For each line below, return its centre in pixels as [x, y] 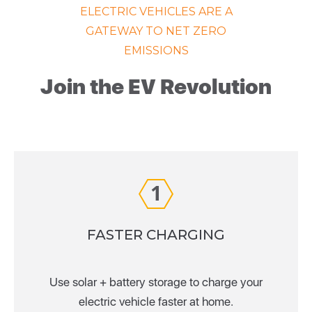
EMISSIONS [156, 50]
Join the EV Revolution [156, 86]
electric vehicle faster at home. [156, 301]
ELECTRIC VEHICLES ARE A [156, 11]
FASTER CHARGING [156, 234]
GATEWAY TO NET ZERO [156, 31]
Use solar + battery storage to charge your [156, 282]
